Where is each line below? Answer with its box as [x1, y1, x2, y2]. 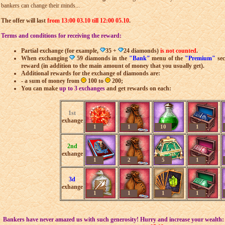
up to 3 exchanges [59, 85, 105, 92]
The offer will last [1, 17, 47, 24]
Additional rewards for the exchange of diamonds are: [21, 70, 160, 77]
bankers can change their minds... [1, 2, 80, 9]
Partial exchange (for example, [21, 47, 100, 54]
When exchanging [21, 55, 70, 62]
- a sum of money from [21, 77, 81, 84]
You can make [21, 85, 59, 92]
